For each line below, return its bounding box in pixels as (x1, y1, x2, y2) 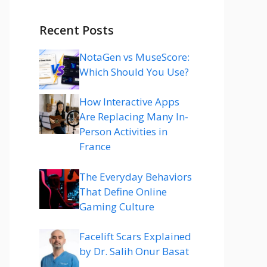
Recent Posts (39, 21, 114, 38)
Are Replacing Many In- (79, 110, 188, 123)
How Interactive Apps (79, 95, 179, 108)
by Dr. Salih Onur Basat (79, 244, 189, 258)
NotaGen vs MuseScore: (79, 49, 190, 64)
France (79, 139, 111, 153)
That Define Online (79, 184, 167, 198)
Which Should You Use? (79, 64, 189, 79)
